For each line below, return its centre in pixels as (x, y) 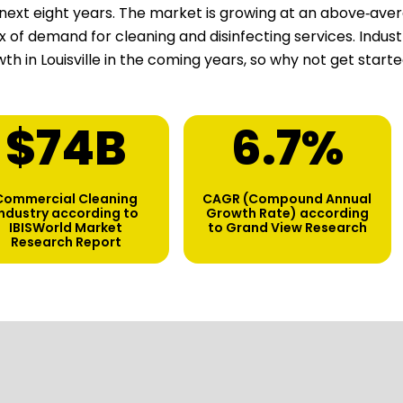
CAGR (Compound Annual (287, 199)
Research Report (66, 242)
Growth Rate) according (287, 214)
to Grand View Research (287, 228)
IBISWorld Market (66, 228)
